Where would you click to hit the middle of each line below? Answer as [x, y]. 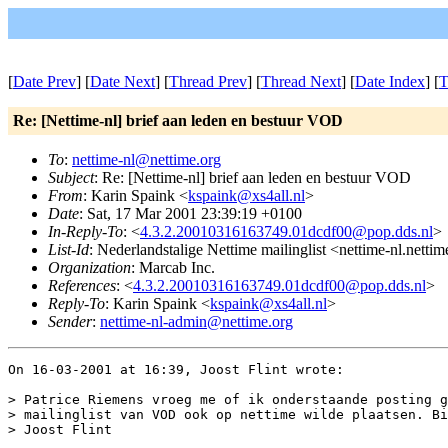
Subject [71, 177]
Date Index [390, 81]
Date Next [122, 81]
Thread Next [301, 81]
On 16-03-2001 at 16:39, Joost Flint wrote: [176, 369]
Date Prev [44, 81]
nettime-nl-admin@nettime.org [196, 321]
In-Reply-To [85, 231]
